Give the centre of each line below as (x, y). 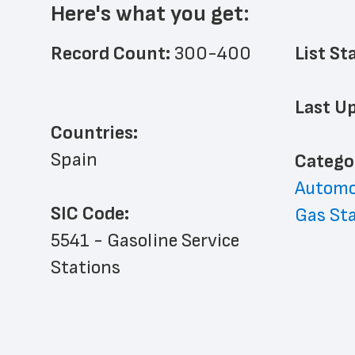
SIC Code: (90, 214)
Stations (86, 267)
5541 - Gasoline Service (145, 240)
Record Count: (113, 53)
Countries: (94, 133)
